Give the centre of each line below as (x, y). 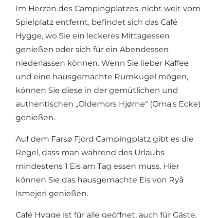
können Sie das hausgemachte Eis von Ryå (100, 180)
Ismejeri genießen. (52, 193)
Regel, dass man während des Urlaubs (90, 152)
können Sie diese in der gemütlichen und (97, 90)
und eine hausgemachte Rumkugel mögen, (102, 76)
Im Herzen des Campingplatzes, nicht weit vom (108, 8)
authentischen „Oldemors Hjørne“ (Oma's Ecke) (108, 104)
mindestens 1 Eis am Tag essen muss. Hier (97, 166)
